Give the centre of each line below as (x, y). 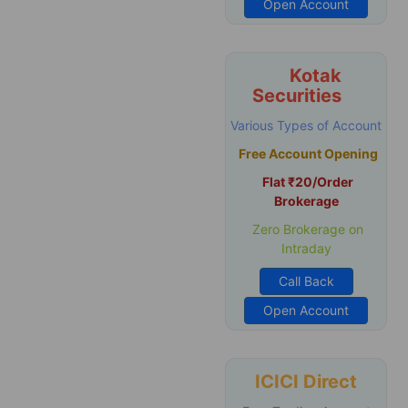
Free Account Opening (308, 153)
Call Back (306, 281)
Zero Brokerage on (306, 229)
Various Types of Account (306, 125)
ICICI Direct (306, 382)
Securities (296, 96)
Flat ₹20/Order (308, 182)
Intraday (306, 248)
